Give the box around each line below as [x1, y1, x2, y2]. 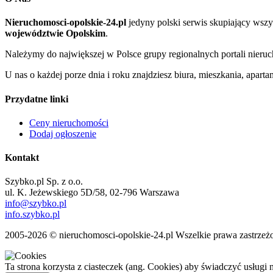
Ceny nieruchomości [29, 117, 108, 128]
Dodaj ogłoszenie [29, 128, 96, 139]
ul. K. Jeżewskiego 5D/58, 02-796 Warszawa [5, 187, 179, 198]
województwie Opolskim [5, 28, 105, 39]
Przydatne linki [5, 93, 68, 104]
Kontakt [5, 152, 39, 163]
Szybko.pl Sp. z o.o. [5, 176, 83, 187]
